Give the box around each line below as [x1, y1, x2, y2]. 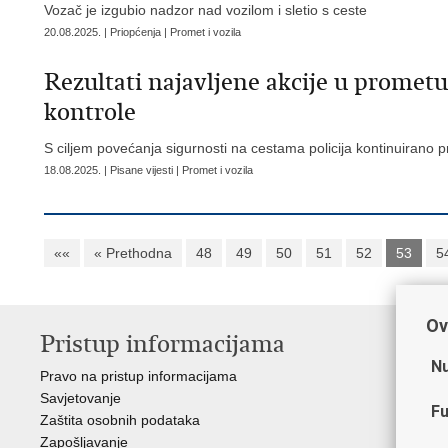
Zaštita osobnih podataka [40, 412, 200, 428]
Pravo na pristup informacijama [40, 368, 237, 384]
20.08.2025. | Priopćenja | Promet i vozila [44, 26, 241, 38]
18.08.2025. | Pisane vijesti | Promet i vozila [44, 164, 253, 176]
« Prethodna [94, 245, 172, 261]
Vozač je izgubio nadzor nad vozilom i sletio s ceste [44, 2, 367, 18]
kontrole [44, 97, 136, 127]
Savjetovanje [40, 390, 121, 406]
